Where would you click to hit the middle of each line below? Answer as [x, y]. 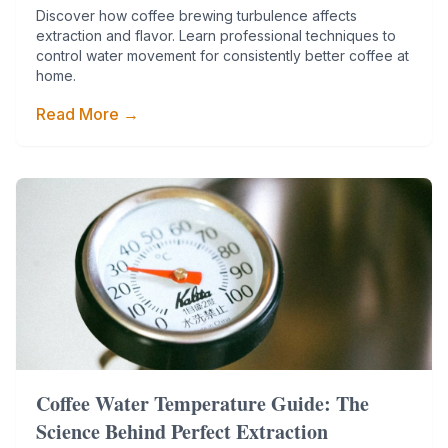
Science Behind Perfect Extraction [182, 431]
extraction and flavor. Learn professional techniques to [216, 35]
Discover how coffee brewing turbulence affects [196, 15]
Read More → [87, 114]
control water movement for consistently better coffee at [222, 55]
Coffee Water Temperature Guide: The [202, 403]
